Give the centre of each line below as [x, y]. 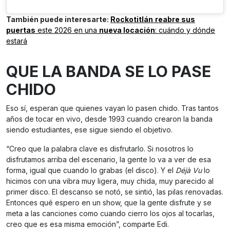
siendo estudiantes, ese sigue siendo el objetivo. [89, 130]
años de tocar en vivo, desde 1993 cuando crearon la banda [109, 119]
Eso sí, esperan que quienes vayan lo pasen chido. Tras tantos [112, 108]
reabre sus [175, 20]
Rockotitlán [132, 20]
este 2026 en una [67, 30]
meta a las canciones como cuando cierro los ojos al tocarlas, [110, 214]
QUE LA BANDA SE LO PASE [109, 72]
